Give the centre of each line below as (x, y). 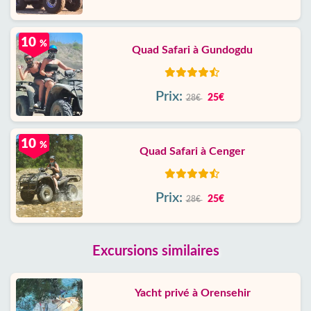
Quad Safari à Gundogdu (192, 50)
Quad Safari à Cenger (192, 151)
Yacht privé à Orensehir (192, 293)
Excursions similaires (155, 251)
